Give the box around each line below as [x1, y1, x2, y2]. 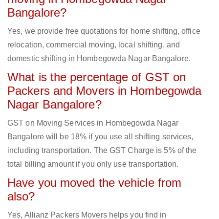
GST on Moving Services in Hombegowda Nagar [7, 119, 179, 128]
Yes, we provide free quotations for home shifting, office [7, 27, 200, 36]
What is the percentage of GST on [7, 70, 186, 84]
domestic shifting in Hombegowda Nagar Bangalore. [7, 54, 191, 63]
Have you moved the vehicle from [7, 176, 182, 190]
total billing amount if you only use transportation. [7, 160, 179, 169]
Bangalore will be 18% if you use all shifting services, [7, 132, 194, 141]
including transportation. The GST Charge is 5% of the [7, 146, 197, 155]
